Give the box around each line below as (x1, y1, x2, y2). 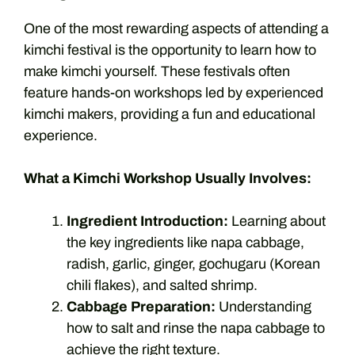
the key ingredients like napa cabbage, (67, 234, 304, 250)
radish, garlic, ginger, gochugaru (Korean (67, 255, 320, 272)
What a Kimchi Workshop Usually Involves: (24, 170, 311, 186)
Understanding (216, 298, 311, 315)
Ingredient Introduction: (67, 212, 228, 229)
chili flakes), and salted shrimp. (67, 277, 258, 293)
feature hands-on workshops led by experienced (24, 84, 323, 101)
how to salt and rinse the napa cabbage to (67, 319, 325, 336)
